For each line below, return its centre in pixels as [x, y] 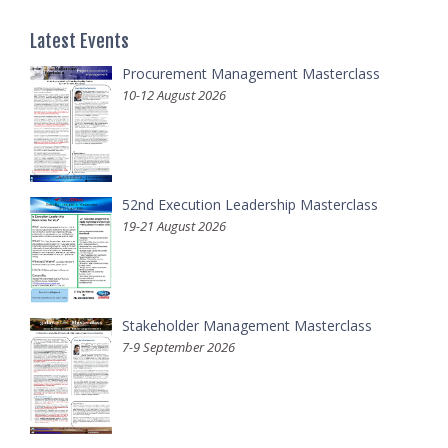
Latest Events [79, 40]
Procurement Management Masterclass [251, 73]
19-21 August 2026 [174, 225]
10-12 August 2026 [174, 94]
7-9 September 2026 [178, 346]
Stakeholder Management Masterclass [247, 325]
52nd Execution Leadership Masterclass [250, 204]
